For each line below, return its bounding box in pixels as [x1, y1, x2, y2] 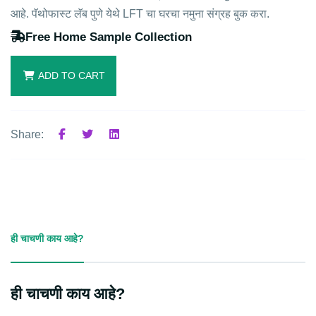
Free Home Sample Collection [25, 30, 192, 44]
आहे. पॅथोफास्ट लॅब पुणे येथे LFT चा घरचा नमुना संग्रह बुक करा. [11, 7, 269, 20]
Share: [11, 128, 44, 140]
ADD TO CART [38, 69, 105, 81]
